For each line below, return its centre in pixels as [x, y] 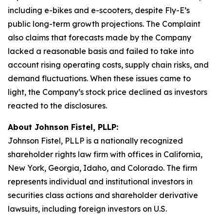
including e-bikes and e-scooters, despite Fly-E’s [99, 10]
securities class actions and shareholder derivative [103, 195]
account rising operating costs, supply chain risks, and [108, 65]
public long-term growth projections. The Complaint [104, 24]
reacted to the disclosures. [57, 106]
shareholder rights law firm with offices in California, [105, 154]
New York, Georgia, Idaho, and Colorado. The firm [102, 168]
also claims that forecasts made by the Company [100, 37]
